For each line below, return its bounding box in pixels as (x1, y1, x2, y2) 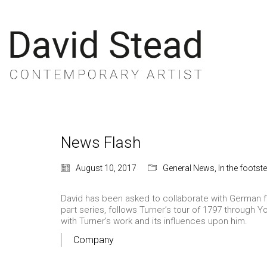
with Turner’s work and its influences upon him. (61, 216, 247, 226)
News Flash (61, 133, 141, 151)
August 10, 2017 (76, 163, 136, 173)
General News (163, 163, 215, 173)
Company (73, 234, 114, 246)
